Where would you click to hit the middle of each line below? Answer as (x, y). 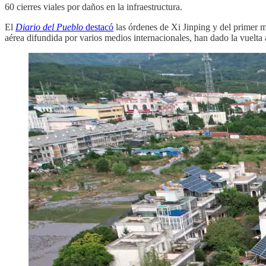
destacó (98, 27)
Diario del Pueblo (49, 27)
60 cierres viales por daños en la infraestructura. (94, 7)
